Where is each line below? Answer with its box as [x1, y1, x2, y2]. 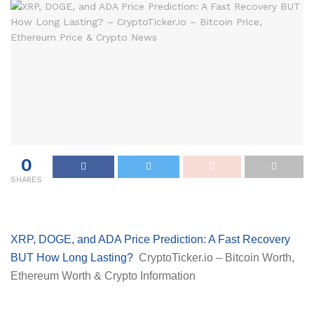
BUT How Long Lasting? [11, 251, 133, 264]
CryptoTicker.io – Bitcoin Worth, [139, 251, 294, 264]
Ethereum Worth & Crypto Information [11, 269, 196, 282]
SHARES [11, 175, 42, 184]
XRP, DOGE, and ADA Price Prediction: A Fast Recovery [11, 233, 290, 245]
